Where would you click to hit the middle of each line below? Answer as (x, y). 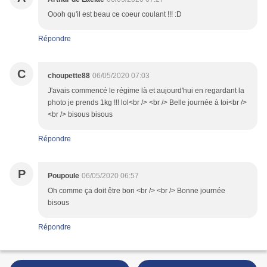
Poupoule (63, 176)
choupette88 (69, 76)
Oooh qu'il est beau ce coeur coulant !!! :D (115, 15)
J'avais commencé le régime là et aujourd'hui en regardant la (146, 91)
